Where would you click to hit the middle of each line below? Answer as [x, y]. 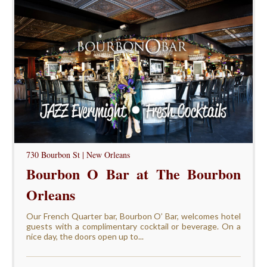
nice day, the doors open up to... [85, 236]
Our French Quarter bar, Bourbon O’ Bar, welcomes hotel [133, 216]
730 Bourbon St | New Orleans [78, 154]
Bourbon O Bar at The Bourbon [133, 173]
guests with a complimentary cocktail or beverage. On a [133, 226]
